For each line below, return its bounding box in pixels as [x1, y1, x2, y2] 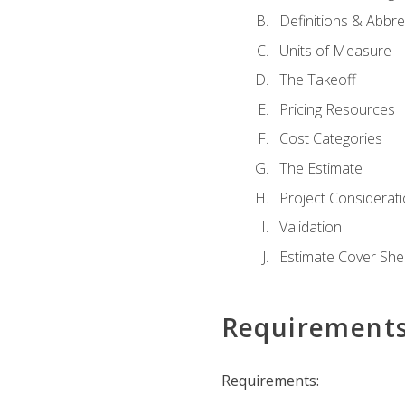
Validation [278, 217, 342, 238]
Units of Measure [278, 40, 391, 61]
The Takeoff [278, 70, 356, 90]
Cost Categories [278, 128, 382, 149]
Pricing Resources [278, 99, 395, 119]
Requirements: [221, 371, 319, 391]
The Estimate [278, 158, 363, 178]
